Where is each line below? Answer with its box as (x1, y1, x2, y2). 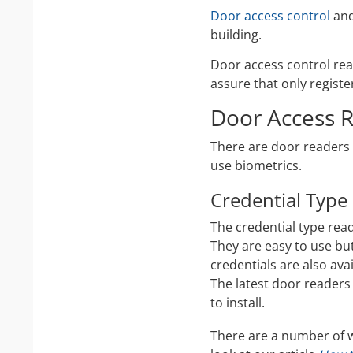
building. (210, 25, 262, 43)
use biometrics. (210, 156, 302, 174)
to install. (210, 293, 265, 311)
